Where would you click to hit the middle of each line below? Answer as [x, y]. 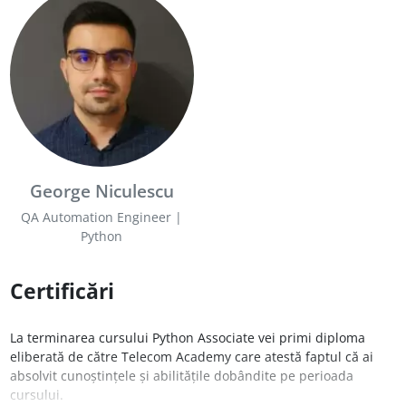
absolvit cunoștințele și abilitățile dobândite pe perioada [181, 375]
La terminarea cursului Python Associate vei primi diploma [187, 337]
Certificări [62, 291]
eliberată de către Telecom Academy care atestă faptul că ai [191, 356]
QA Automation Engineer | [101, 217]
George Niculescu [101, 190]
